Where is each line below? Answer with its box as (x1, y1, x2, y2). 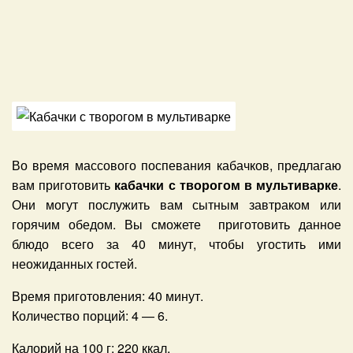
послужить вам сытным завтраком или (87, 195, 342, 214)
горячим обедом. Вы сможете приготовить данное (12, 215, 341, 234)
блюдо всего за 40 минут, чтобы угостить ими (12, 235, 341, 254)
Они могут (12, 195, 88, 214)
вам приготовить (12, 176, 115, 195)
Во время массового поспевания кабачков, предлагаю (12, 156, 341, 175)
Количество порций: (12, 307, 132, 325)
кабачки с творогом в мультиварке (114, 176, 339, 195)
